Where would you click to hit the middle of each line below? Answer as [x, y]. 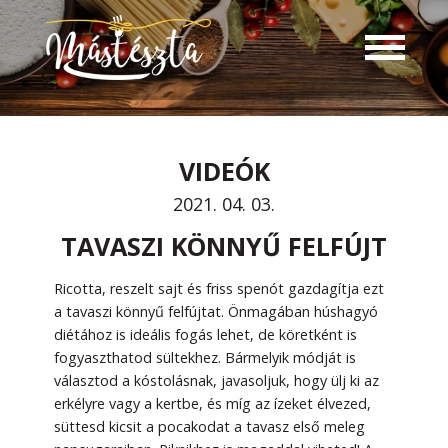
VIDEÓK [224, 171]
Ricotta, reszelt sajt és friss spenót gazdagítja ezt [219, 288]
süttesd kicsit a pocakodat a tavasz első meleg [209, 426]
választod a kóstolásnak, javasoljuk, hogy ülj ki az [216, 380]
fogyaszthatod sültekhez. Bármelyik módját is [205, 357]
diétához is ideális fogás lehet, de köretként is [205, 334]
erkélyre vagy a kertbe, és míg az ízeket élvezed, [212, 403]
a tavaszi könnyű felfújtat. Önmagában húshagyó [216, 311]
